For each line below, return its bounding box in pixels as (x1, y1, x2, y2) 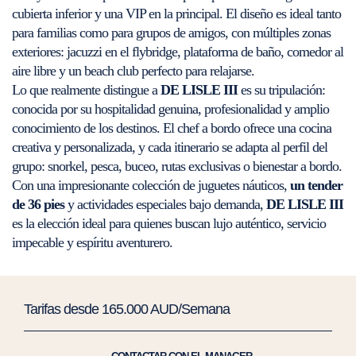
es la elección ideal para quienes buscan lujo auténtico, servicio (12, 215, 326, 232)
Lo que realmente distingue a (12, 82, 161, 99)
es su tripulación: (241, 82, 325, 99)
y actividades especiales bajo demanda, (64, 196, 266, 213)
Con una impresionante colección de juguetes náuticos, (12, 177, 290, 194)
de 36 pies (12, 196, 64, 213)
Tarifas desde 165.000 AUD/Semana (24, 301, 230, 318)
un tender (290, 177, 342, 194)
